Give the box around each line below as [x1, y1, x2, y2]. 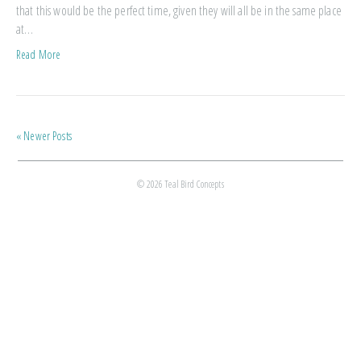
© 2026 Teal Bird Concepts [137, 177, 224, 191]
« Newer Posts [16, 128, 72, 143]
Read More [16, 47, 61, 62]
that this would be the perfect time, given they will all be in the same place [16, 2, 342, 19]
